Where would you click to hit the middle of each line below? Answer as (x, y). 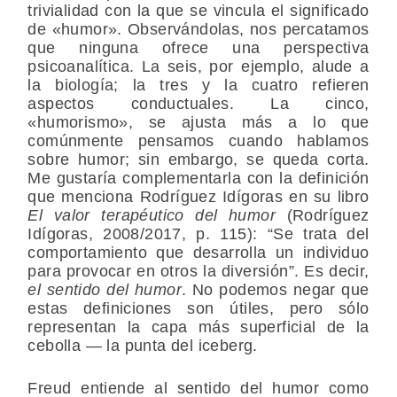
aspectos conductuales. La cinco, (198, 104)
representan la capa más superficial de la (198, 327)
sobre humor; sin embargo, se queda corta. (198, 160)
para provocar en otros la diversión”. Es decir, (198, 272)
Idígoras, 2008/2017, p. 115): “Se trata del (198, 234)
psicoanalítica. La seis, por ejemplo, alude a (198, 67)
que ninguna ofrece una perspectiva (198, 48)
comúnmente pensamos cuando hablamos (198, 141)
